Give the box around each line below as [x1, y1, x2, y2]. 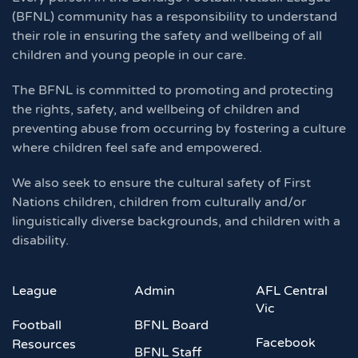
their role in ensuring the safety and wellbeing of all [12, 28, 322, 45]
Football [12, 317, 62, 334]
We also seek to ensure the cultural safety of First [12, 175, 311, 192]
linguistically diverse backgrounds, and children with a [12, 213, 340, 230]
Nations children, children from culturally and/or [12, 194, 306, 211]
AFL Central [256, 283, 328, 300]
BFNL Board [133, 317, 209, 334]
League [12, 283, 57, 300]
